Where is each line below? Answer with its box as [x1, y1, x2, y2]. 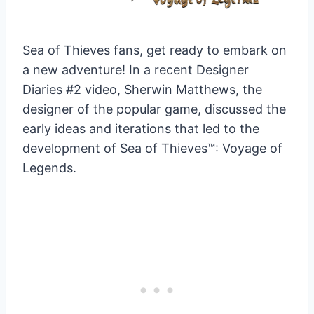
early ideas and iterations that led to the [22, 121, 259, 137]
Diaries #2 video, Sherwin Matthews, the [22, 82, 262, 97]
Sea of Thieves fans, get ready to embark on [22, 43, 287, 58]
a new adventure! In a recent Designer [22, 62, 249, 78]
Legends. [22, 161, 76, 176]
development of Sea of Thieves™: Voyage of [22, 141, 282, 156]
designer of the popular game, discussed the [22, 102, 286, 117]
